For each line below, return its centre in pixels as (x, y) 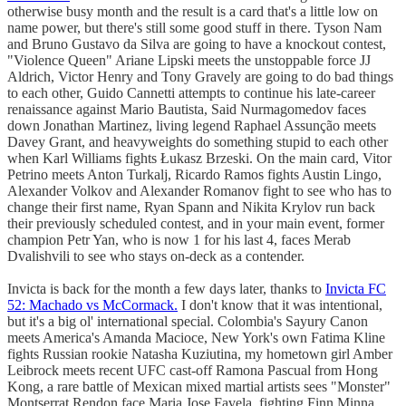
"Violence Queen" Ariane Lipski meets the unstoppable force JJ (189, 60)
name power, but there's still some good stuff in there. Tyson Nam (194, 27)
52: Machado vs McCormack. (92, 304)
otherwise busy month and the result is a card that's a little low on (193, 11)
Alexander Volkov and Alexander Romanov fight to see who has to (199, 190)
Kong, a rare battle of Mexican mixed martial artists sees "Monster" (199, 386)
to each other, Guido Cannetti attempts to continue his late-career (191, 92)
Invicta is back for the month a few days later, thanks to (166, 288)
